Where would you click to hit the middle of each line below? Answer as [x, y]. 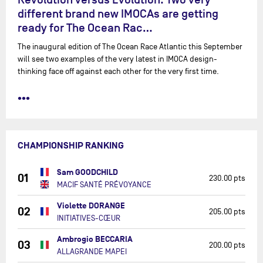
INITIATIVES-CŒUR [88, 218]
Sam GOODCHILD [87, 172]
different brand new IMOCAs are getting [118, 14]
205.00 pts [227, 211]
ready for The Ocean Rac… [85, 28]
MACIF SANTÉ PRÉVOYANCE [104, 184]
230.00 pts [227, 178]
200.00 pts [227, 245]
